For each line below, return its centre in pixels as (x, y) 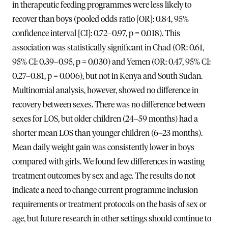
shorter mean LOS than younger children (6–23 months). (107, 133)
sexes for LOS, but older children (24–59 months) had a (105, 119)
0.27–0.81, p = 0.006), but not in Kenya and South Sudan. (107, 76)
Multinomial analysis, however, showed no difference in (105, 90)
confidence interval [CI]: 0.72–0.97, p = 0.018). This (96, 33)
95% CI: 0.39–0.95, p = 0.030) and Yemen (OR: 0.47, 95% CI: (111, 62)
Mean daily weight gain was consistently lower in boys (103, 147)
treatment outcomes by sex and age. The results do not (104, 176)
